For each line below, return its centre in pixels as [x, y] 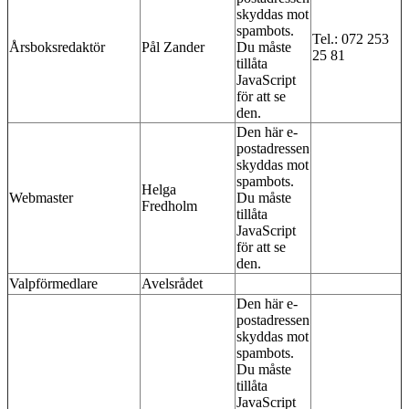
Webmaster [41, 197]
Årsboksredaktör [57, 47]
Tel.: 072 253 [351, 38]
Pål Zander [173, 47]
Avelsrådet [172, 283]
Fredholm [169, 205]
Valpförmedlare [53, 283]
